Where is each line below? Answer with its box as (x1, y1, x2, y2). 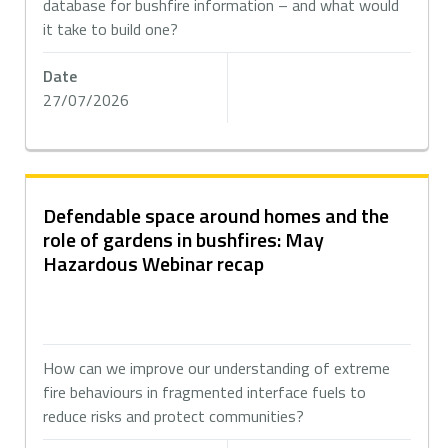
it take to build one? (43, 17, 179, 41)
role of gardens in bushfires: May (43, 224, 325, 255)
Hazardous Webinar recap (43, 248, 265, 279)
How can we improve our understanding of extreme (43, 356, 391, 380)
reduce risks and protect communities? (43, 404, 313, 428)
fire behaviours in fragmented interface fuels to (43, 380, 367, 404)
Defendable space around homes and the (43, 200, 390, 231)
